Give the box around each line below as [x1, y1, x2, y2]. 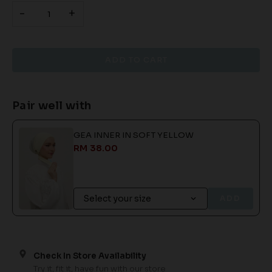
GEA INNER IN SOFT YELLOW [73, 130, 194, 141]
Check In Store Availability [33, 251, 147, 262]
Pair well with [12, 99, 92, 113]
